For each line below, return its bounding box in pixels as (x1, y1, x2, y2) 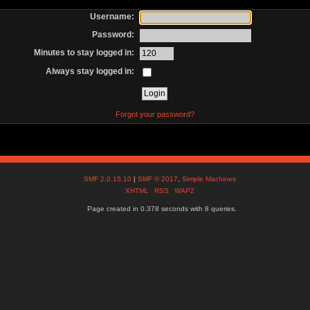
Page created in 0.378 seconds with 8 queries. (86, 205, 237, 213)
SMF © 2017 (138, 175, 179, 183)
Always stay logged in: (46, 66, 135, 76)
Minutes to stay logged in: (34, 48, 135, 58)
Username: (90, 11, 135, 21)
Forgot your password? (115, 109, 194, 118)
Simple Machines (182, 175, 237, 183)
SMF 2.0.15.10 (84, 175, 134, 183)
